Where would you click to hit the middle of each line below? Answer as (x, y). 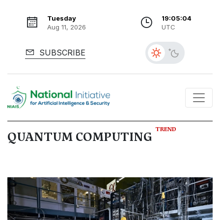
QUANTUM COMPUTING (81, 137)
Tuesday (61, 18)
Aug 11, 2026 (66, 27)
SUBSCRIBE (61, 53)
